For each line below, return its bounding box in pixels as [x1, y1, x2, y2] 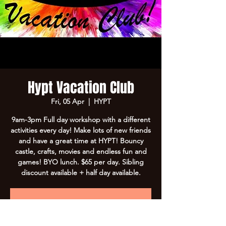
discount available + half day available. [21, 168, 141, 177]
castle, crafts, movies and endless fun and [15, 147, 147, 156]
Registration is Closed [41, 200, 120, 209]
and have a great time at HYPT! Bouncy [18, 136, 143, 145]
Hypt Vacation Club [27, 77, 134, 98]
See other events [50, 212, 111, 221]
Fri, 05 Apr [50, 97, 84, 106]
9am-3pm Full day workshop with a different [11, 115, 150, 124]
